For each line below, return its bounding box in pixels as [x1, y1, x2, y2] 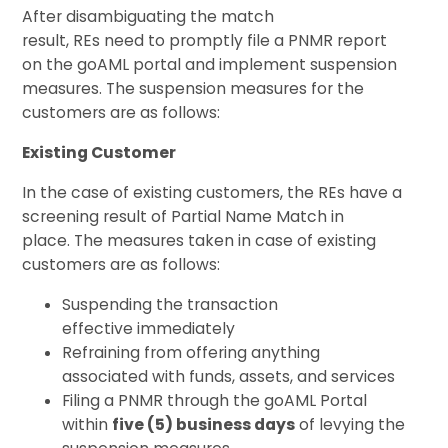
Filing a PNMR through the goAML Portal [62, 390, 368, 412]
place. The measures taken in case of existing [22, 230, 377, 252]
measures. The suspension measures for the [22, 78, 365, 100]
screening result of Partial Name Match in [22, 206, 345, 228]
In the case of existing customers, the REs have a [22, 182, 403, 204]
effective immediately [62, 318, 236, 340]
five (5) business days [112, 414, 296, 436]
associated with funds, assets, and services [62, 366, 396, 388]
